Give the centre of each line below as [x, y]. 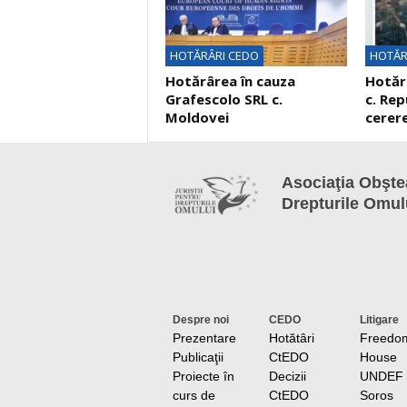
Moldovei [197, 117]
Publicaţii [198, 357]
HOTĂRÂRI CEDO [214, 55]
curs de [194, 395]
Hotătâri [291, 338]
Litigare [379, 320]
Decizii [287, 376]
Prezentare [204, 338]
